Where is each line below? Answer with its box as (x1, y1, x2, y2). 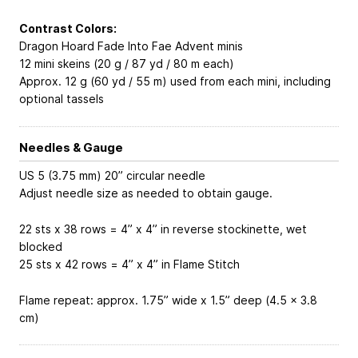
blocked (19, 239, 62, 253)
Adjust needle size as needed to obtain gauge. (19, 186, 272, 200)
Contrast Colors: (19, 22, 117, 36)
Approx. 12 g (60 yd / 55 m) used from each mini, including (19, 74, 331, 89)
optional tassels (19, 92, 104, 106)
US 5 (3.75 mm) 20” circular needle (19, 169, 205, 182)
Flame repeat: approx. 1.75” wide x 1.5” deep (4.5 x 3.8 (19, 292, 317, 307)
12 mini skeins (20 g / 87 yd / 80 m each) (19, 57, 234, 71)
